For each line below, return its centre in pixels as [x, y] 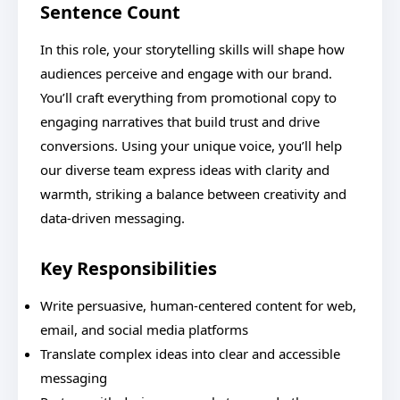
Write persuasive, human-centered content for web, [198, 305]
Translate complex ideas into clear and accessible [190, 354]
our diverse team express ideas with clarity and [185, 170]
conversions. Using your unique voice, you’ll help [191, 146]
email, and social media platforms [144, 329]
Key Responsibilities [129, 268]
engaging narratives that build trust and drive [180, 121]
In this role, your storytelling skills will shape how [192, 49]
